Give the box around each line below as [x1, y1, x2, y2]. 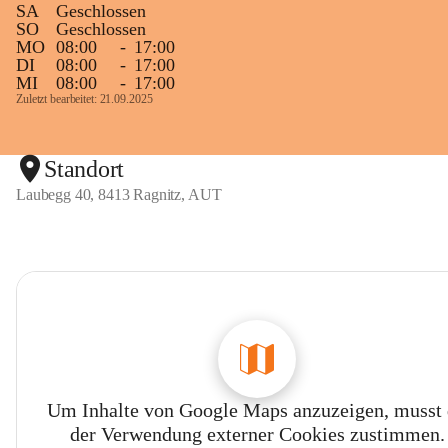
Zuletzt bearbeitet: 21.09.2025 [16, 92, 153, 106]
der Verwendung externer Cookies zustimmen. [69, 423, 445, 445]
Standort [44, 155, 125, 182]
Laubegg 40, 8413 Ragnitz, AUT [16, 186, 222, 203]
